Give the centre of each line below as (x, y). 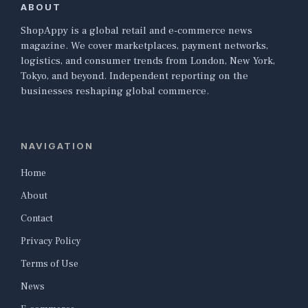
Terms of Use (49, 264)
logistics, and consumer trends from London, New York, (148, 61)
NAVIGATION (57, 146)
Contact (37, 219)
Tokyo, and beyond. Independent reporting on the (134, 76)
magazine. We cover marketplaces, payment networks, (144, 46)
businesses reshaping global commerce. (115, 91)
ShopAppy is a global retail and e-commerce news (136, 31)
